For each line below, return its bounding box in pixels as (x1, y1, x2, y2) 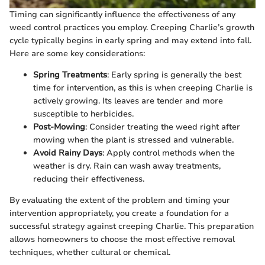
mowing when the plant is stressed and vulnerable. (33, 134, 234, 146)
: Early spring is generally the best (107, 69, 241, 81)
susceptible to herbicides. (33, 108, 134, 120)
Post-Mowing (33, 121, 85, 133)
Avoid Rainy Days (33, 147, 102, 159)
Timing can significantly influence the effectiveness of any (9, 9, 235, 21)
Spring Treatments (33, 69, 107, 81)
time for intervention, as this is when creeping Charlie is (33, 82, 253, 94)
